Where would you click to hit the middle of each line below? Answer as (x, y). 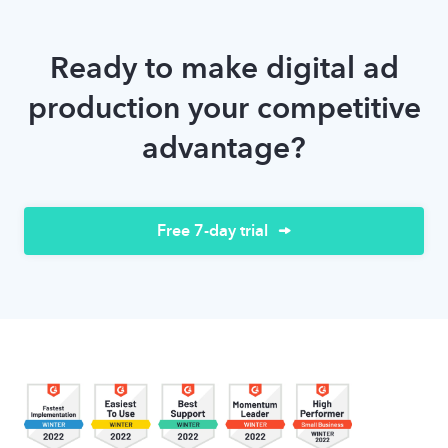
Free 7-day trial (212, 230)
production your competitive (224, 107)
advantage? (224, 147)
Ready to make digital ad (224, 67)
